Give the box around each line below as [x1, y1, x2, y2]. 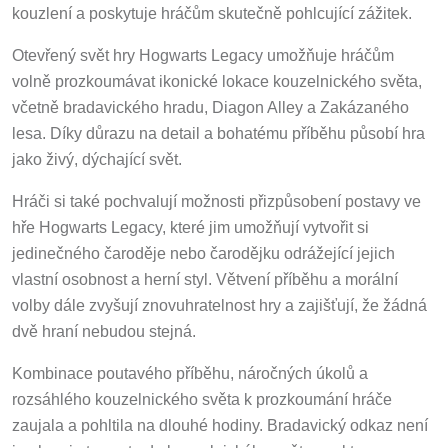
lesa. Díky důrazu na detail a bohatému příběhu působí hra [12, 121, 425, 139]
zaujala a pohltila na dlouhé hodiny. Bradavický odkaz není [12, 413, 428, 431]
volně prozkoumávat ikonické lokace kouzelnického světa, [12, 69, 422, 87]
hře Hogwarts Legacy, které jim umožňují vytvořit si [12, 215, 369, 233]
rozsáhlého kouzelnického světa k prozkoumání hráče [12, 387, 392, 405]
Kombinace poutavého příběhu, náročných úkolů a [12, 361, 368, 379]
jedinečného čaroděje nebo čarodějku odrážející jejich [12, 241, 395, 259]
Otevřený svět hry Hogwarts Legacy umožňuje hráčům [12, 43, 394, 61]
